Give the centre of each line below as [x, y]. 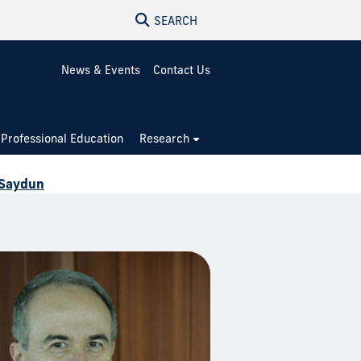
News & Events [101, 70]
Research [165, 139]
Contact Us [182, 70]
